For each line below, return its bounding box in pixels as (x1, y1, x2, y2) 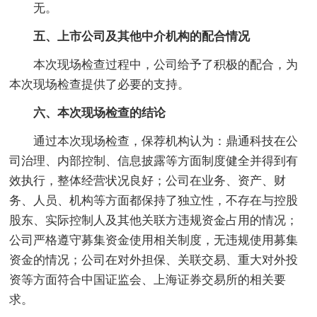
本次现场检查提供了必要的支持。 (9, 77, 190, 91)
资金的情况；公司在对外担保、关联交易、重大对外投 (9, 253, 299, 267)
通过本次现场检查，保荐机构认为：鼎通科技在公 (9, 134, 299, 148)
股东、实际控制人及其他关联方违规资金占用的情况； (9, 213, 299, 227)
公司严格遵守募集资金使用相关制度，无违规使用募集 (9, 233, 299, 247)
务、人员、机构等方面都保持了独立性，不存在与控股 (9, 193, 299, 207)
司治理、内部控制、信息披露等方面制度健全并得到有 (9, 154, 299, 168)
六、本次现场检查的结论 (9, 105, 166, 120)
